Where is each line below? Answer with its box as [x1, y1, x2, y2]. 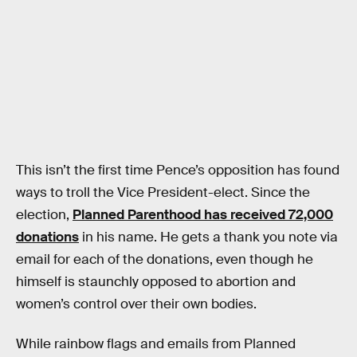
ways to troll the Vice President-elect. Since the [16, 184, 310, 202]
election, [16, 206, 73, 224]
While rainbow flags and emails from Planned [16, 335, 296, 352]
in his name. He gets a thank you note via [79, 229, 338, 246]
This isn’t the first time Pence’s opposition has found [16, 162, 339, 179]
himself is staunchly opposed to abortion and [16, 273, 296, 291]
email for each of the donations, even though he [16, 251, 313, 269]
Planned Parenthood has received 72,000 [73, 206, 333, 224]
